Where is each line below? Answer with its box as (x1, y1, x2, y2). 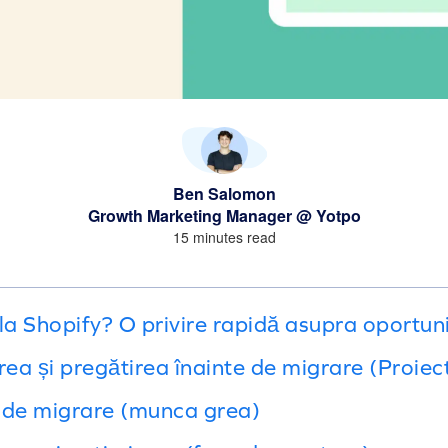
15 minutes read (172, 226, 276, 247)
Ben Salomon (172, 181, 276, 205)
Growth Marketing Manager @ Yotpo (87, 203, 361, 227)
